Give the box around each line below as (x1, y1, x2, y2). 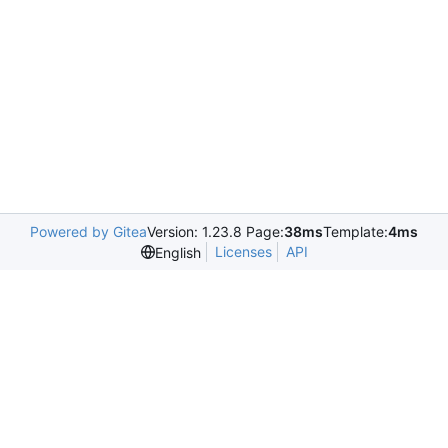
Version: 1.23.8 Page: (147, 223, 284, 240)
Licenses (214, 243, 272, 260)
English (154, 243, 201, 261)
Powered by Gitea (30, 223, 147, 240)
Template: (323, 223, 388, 240)
